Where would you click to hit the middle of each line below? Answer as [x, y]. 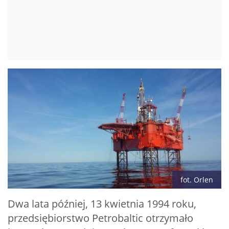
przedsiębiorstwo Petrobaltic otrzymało [100, 218]
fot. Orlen [197, 180]
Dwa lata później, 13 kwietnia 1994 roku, [102, 204]
